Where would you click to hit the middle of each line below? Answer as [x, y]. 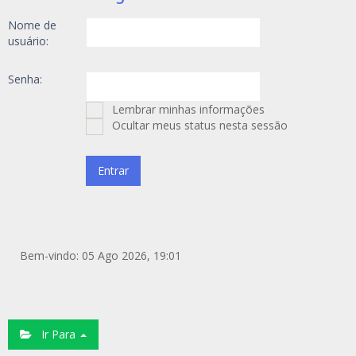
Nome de [32, 25]
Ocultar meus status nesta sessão [198, 125]
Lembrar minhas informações [187, 109]
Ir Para [55, 334]
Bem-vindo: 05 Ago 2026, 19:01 [101, 255]
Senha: [25, 79]
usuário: [28, 41]
